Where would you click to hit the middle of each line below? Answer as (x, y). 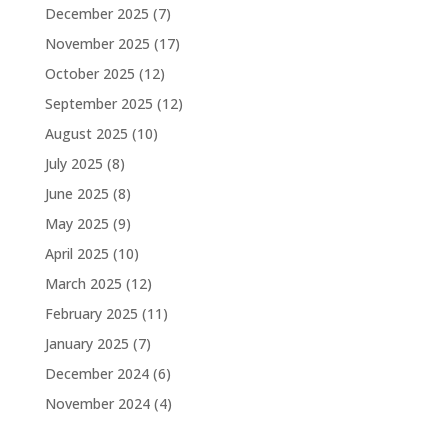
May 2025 (76, 224)
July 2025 (73, 164)
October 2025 (89, 74)
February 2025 (91, 314)
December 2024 (96, 374)
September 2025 (98, 104)
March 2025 (83, 284)
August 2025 (86, 134)
